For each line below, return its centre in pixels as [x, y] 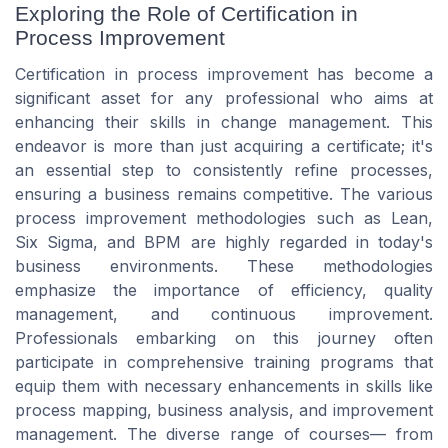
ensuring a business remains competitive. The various [224, 194]
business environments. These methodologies [224, 266]
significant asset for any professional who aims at [224, 98]
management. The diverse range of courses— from [224, 434]
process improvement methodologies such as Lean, [224, 218]
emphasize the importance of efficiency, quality [224, 290]
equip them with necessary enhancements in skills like [224, 386]
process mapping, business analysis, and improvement [224, 410]
